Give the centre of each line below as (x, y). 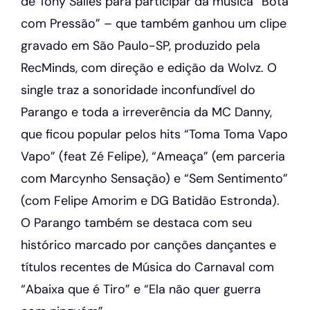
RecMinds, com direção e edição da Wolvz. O (149, 67)
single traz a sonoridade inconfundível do (138, 90)
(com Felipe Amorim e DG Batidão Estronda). (150, 200)
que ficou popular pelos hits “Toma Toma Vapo (154, 134)
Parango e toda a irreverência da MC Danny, (146, 112)
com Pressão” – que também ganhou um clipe (154, 23)
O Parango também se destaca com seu (136, 222)
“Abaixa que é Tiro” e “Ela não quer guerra (141, 289)
